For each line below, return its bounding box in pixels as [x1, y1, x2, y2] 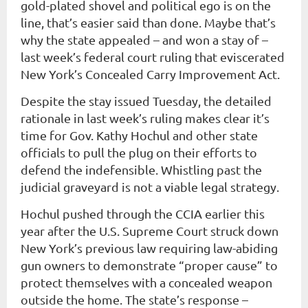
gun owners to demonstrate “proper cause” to [21, 258, 278, 272]
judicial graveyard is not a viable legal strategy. [21, 179, 279, 194]
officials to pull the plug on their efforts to [21, 145, 257, 159]
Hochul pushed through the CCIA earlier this [21, 206, 265, 221]
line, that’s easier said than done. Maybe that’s [21, 15, 276, 30]
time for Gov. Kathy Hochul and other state [21, 128, 258, 142]
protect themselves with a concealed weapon [21, 275, 272, 289]
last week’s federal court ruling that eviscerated [21, 49, 285, 64]
